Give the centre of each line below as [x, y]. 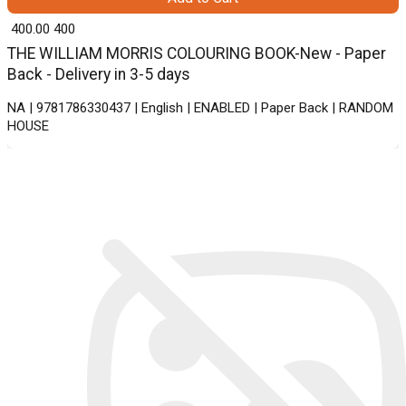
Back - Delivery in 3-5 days [99, 74]
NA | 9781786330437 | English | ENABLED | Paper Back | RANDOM [200, 108]
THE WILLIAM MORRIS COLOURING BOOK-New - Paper [197, 53]
